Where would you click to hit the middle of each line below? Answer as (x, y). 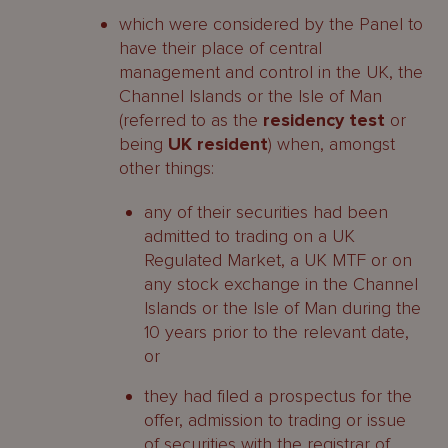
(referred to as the (191, 120)
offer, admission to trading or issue (275, 420)
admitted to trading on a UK (249, 236)
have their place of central (220, 48)
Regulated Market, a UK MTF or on (278, 260)
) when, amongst (331, 144)
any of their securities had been (266, 212)
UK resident (218, 144)
